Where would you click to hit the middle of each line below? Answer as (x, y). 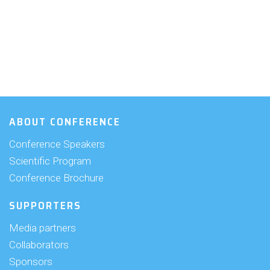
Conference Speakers (57, 144)
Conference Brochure (56, 178)
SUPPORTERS (45, 206)
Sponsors (31, 262)
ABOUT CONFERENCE (65, 122)
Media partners (42, 228)
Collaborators (39, 245)
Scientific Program (50, 161)
